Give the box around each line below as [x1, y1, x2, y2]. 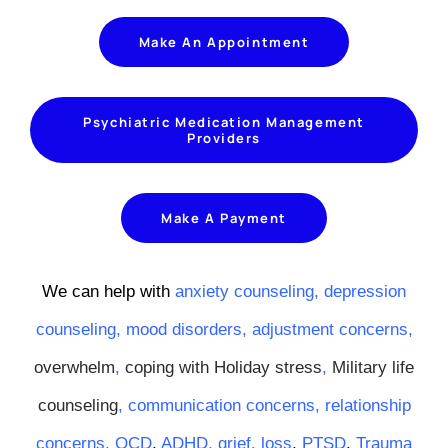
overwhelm [34, 357, 115, 377]
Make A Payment [161, 208, 287, 227]
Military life [332, 357, 414, 377]
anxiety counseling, [175, 281, 319, 301]
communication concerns [127, 395, 315, 415]
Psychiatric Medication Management [83, 112, 365, 131]
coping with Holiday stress [125, 357, 322, 377]
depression [324, 281, 406, 301]
